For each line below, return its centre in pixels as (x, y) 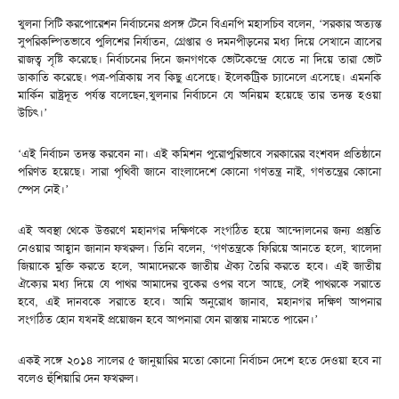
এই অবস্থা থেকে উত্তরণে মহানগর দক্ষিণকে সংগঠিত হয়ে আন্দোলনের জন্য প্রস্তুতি (199, 230)
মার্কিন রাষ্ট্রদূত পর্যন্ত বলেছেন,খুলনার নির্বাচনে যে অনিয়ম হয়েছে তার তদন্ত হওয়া (199, 94)
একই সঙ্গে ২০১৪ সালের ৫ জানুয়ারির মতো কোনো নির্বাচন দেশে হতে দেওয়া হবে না (199, 360)
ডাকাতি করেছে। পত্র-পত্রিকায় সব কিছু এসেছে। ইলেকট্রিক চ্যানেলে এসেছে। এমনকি (199, 77)
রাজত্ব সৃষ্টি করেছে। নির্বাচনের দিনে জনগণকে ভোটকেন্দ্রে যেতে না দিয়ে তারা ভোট (199, 59)
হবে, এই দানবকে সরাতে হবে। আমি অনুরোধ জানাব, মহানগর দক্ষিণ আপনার (199, 301)
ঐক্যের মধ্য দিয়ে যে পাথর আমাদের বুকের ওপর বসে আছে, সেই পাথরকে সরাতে (199, 283)
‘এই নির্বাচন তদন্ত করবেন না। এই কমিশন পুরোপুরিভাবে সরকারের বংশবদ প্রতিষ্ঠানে (199, 153)
